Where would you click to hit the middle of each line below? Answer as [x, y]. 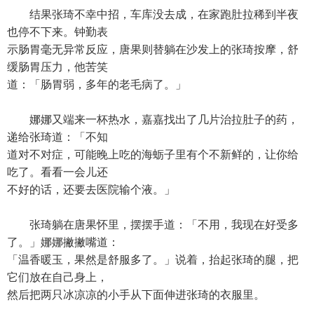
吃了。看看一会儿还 [57, 172]
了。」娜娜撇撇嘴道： [63, 242]
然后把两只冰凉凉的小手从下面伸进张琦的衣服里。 [136, 295]
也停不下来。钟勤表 [57, 32]
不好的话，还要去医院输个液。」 [91, 190]
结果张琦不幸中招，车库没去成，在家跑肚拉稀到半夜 [153, 14]
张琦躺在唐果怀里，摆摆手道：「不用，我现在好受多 [153, 225]
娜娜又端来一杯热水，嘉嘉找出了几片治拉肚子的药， [153, 120]
